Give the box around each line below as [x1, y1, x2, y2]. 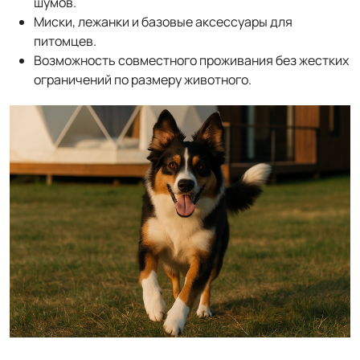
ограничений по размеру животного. [34, 71, 252, 88]
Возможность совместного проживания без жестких [34, 51, 349, 69]
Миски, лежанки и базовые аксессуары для [34, 13, 292, 31]
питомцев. [34, 32, 96, 50]
